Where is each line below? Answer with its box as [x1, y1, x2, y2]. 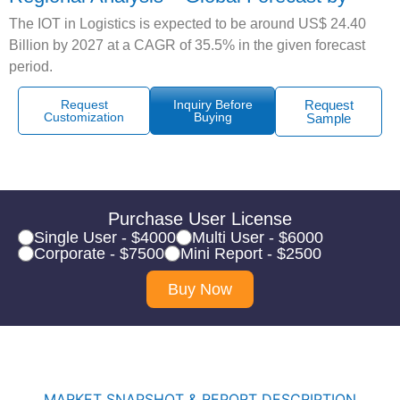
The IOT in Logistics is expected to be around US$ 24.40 [9, 16, 366, 32]
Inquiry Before [172, 97, 253, 112]
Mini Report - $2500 [180, 245, 321, 263]
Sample [306, 111, 352, 127]
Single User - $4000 [34, 229, 176, 247]
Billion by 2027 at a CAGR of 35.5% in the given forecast [9, 37, 365, 54]
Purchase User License [108, 209, 292, 229]
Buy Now [168, 280, 232, 299]
